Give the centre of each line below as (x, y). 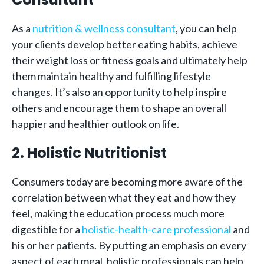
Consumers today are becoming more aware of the (127, 181)
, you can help (206, 28)
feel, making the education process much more (118, 213)
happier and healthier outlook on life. (95, 124)
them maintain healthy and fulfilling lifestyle (111, 76)
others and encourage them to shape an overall (119, 108)
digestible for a (47, 229)
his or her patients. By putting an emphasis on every (129, 245)
